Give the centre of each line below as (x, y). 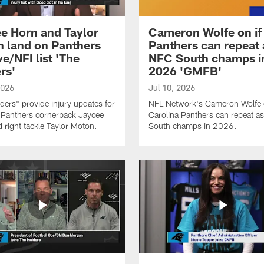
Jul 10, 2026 (172, 87)
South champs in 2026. (193, 126)
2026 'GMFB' (185, 70)
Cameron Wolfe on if (205, 32)
